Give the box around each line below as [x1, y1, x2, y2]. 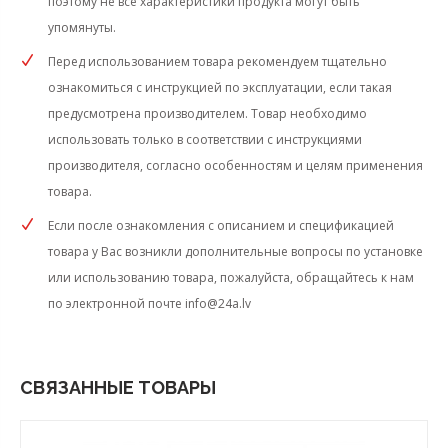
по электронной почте [48, 294, 185, 312]
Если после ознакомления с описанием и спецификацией [48, 216, 394, 234]
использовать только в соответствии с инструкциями [48, 130, 362, 148]
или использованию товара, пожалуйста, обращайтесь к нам [48, 268, 414, 286]
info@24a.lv [185, 294, 251, 312]
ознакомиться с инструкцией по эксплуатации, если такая [48, 78, 392, 96]
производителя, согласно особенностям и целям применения [48, 156, 423, 174]
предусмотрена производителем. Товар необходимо [48, 104, 367, 122]
